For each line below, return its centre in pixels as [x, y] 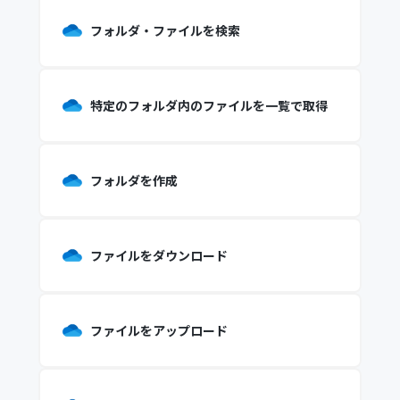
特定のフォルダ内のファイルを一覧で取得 [208, 105]
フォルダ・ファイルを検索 [165, 30]
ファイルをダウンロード [158, 255]
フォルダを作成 [133, 180]
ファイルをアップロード [158, 330]
